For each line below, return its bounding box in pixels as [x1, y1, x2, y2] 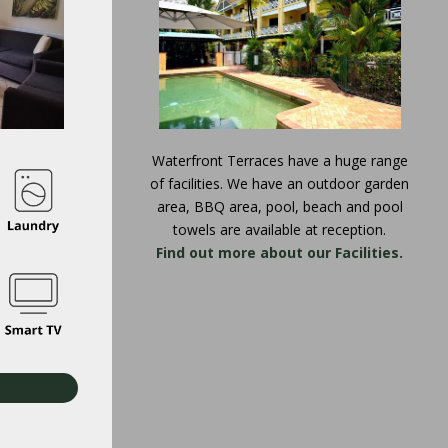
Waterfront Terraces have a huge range [151, 151, 408, 171]
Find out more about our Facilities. [156, 243, 404, 263]
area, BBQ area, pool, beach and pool [156, 197, 403, 217]
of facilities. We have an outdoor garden [150, 174, 410, 194]
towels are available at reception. [173, 220, 387, 240]
